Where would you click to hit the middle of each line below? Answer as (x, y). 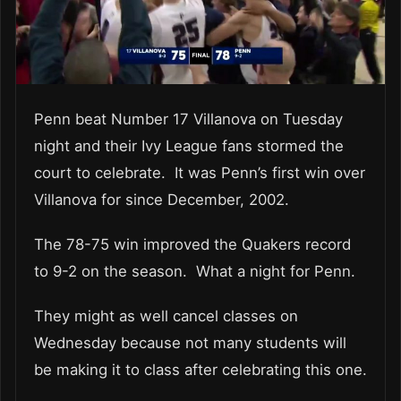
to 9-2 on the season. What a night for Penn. (199, 271)
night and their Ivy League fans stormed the (189, 145)
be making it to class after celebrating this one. (200, 369)
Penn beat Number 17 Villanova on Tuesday (188, 119)
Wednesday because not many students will (190, 342)
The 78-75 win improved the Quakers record (192, 244)
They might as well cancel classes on (166, 316)
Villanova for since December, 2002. (166, 199)
